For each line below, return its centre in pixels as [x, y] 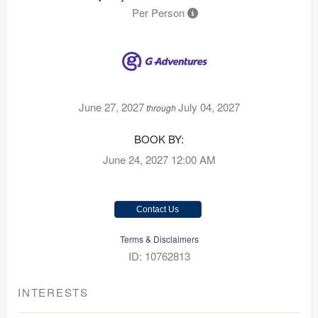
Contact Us [158, 209]
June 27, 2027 [111, 106]
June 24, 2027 [135, 159]
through [161, 107]
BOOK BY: [159, 138]
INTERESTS [53, 292]
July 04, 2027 [209, 106]
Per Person [158, 12]
